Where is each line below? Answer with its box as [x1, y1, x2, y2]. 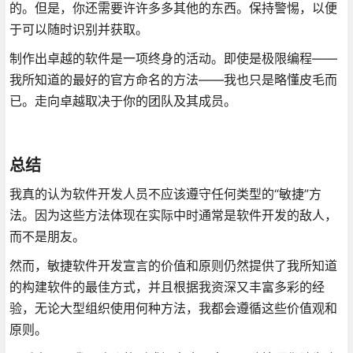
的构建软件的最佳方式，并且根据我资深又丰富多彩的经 [9, 278, 325, 295]
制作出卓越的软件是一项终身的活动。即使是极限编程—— [9, 50, 337, 66]
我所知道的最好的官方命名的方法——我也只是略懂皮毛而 [9, 71, 337, 87]
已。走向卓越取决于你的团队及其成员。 [9, 92, 236, 109]
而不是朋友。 [9, 228, 85, 244]
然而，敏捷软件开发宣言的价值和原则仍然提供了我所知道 [9, 257, 337, 273]
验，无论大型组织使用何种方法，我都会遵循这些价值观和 [9, 299, 337, 316]
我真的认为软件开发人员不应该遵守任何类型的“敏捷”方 [9, 185, 321, 202]
